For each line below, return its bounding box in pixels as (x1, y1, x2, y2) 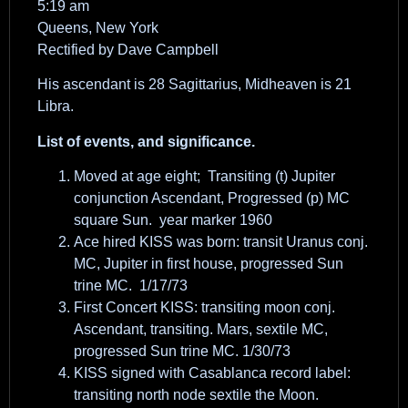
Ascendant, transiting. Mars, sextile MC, (74, 321, 328, 337)
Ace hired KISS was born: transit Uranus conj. (74, 233, 368, 250)
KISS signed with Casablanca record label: (74, 364, 351, 381)
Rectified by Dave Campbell (37, 41, 219, 57)
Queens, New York (37, 19, 158, 36)
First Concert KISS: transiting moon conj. (74, 299, 335, 315)
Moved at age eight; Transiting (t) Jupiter (74, 168, 335, 184)
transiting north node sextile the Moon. (74, 386, 322, 403)
